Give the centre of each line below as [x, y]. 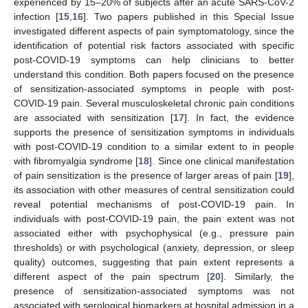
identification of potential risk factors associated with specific [154, 46]
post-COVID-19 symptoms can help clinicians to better [154, 60]
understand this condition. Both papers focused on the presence [154, 75]
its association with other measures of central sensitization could [154, 190]
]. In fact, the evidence [239, 118]
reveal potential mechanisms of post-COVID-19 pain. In [154, 205]
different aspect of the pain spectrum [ [112, 277]
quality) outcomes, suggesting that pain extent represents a [154, 262]
